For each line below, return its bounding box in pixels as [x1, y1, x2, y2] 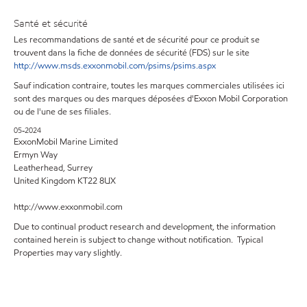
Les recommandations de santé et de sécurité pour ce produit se [14, 34, 260, 46]
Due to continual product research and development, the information [14, 221, 275, 233]
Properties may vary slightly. [14, 247, 122, 259]
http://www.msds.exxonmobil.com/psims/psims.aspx [14, 60, 216, 72]
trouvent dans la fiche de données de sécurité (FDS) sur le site [14, 47, 249, 59]
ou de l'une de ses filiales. [14, 106, 111, 118]
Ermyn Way [14, 149, 58, 161]
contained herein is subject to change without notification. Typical [14, 234, 263, 246]
